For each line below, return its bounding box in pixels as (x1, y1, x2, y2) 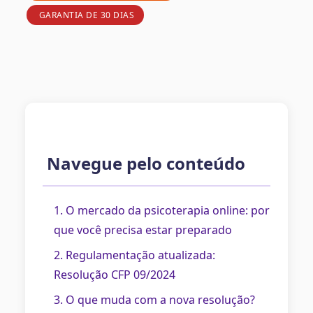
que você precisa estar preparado (54, 222, 232, 238)
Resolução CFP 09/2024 (54, 267, 175, 283)
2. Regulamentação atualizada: (54, 247, 215, 263)
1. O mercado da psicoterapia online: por (54, 203, 270, 219)
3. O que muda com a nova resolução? (54, 292, 255, 308)
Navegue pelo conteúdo (43, 152, 245, 175)
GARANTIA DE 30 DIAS (36, 9, 134, 22)
